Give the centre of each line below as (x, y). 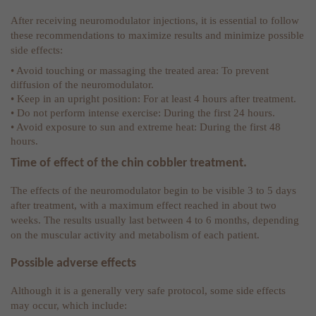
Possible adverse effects (73, 263)
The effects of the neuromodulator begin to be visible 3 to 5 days (153, 191)
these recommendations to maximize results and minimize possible (157, 36)
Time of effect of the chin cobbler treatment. (129, 163)
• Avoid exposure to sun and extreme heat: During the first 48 (146, 127)
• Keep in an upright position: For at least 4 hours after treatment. (153, 98)
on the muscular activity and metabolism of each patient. (135, 235)
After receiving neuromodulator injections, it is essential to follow (155, 21)
